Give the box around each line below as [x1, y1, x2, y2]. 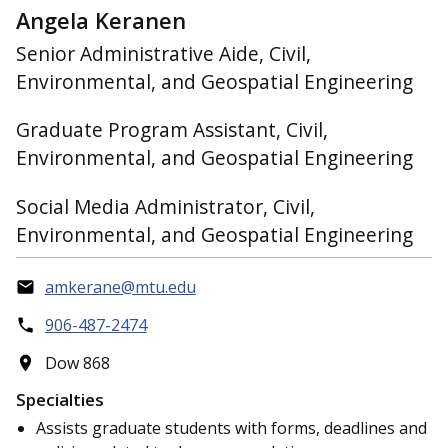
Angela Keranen [16, 6, 186, 36]
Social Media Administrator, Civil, [16, 193, 315, 221]
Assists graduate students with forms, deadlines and [36, 416, 427, 439]
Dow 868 [44, 352, 110, 375]
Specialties [16, 387, 104, 411]
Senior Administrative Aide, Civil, [16, 39, 311, 67]
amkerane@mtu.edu [44, 276, 196, 299]
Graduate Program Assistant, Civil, [16, 116, 328, 144]
